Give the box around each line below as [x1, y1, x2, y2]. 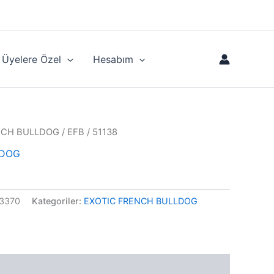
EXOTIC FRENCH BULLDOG [84, 195, 198, 206]
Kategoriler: [32, 195, 84, 206]
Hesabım [92, 53, 133, 65]
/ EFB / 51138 [59, 127, 117, 138]
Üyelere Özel [2, 53, 61, 65]
